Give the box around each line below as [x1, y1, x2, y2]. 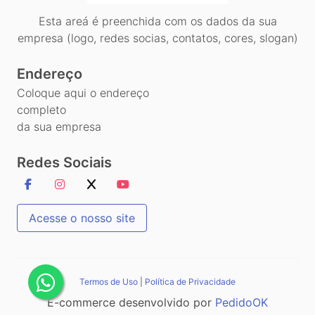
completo [17, 102, 66, 117]
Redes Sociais [17, 153, 112, 171]
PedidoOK [215, 295, 268, 309]
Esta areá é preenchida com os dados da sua [38, 13, 277, 28]
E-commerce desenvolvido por [47, 295, 215, 309]
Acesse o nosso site [29, 210, 135, 225]
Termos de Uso [79, 276, 138, 287]
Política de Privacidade [145, 276, 236, 287]
